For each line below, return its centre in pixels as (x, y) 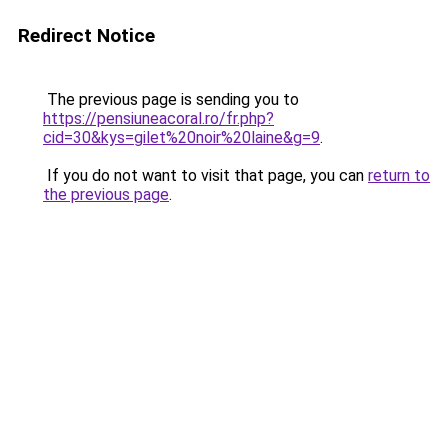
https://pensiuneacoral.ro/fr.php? (158, 118)
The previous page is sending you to (171, 99)
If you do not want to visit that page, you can (205, 175)
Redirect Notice (86, 35)
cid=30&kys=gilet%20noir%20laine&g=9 (181, 137)
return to (399, 175)
